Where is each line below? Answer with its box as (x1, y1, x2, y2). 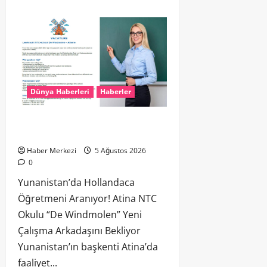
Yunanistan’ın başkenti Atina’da (18, 240, 158, 253)
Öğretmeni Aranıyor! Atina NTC (18, 191, 157, 205)
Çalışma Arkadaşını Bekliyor (18, 223, 141, 237)
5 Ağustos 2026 (93, 145, 146, 156)
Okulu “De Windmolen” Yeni (18, 207, 142, 221)
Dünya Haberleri (30, 86, 90, 97)
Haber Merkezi (27, 145, 76, 156)
